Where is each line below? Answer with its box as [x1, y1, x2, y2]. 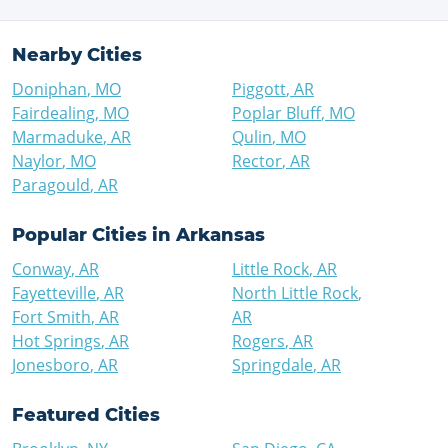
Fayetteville [12, 282, 96, 304]
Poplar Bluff [232, 102, 321, 124]
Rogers [232, 330, 285, 352]
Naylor [12, 150, 62, 172]
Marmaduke [12, 126, 103, 148]
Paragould [12, 174, 90, 196]
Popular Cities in [12, 224, 176, 246]
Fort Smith [12, 306, 91, 328]
